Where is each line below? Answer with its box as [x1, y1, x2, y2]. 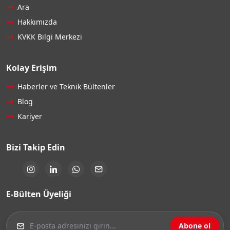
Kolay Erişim [6, 62, 57, 74]
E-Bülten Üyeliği [6, 188, 71, 200]
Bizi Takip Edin [6, 142, 65, 154]
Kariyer [15, 111, 42, 122]
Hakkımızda [15, 17, 57, 27]
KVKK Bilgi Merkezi [15, 32, 82, 42]
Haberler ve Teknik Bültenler [15, 82, 115, 92]
